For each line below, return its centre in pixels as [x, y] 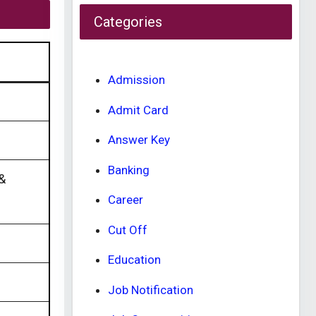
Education [134, 260]
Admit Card [138, 110]
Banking [129, 170]
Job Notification [151, 290]
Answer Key [139, 140]
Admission [136, 80]
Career [126, 200]
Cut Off [128, 230]
